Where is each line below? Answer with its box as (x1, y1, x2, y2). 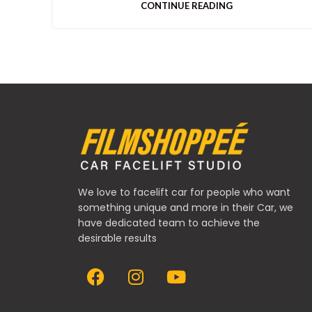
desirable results (78, 231, 157, 245)
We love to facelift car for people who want (78, 185, 290, 199)
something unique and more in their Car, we (78, 200, 293, 214)
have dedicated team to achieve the (78, 215, 260, 230)
